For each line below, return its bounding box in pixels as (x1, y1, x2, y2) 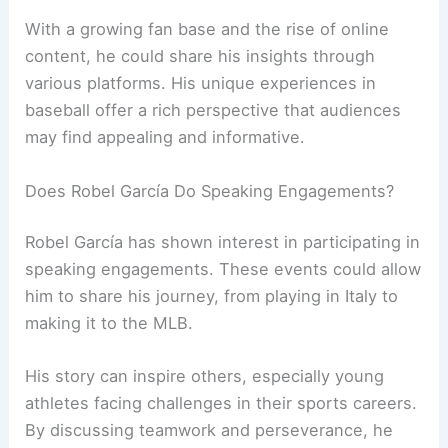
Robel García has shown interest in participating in (25, 232, 421, 253)
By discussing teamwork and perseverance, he (25, 420, 394, 441)
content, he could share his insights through (25, 46, 376, 67)
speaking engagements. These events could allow (25, 259, 422, 280)
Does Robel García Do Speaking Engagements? (25, 180, 395, 201)
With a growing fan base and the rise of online (25, 19, 390, 40)
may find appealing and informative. (25, 127, 306, 148)
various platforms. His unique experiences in (25, 73, 377, 94)
